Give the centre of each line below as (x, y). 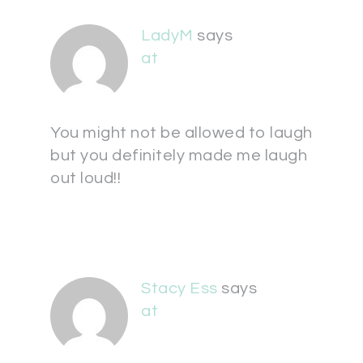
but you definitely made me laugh (179, 156)
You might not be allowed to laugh (181, 133)
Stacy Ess (179, 288)
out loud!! (85, 178)
